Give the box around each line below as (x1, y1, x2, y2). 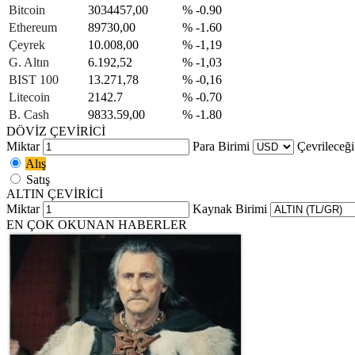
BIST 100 (9, 72, 59, 86)
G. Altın (9, 55, 49, 69)
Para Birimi (193, 139, 250, 153)
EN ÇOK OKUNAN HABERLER (6, 217, 187, 231)
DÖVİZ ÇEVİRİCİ (6, 124, 105, 138)
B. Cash (9, 107, 49, 121)
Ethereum (9, 20, 57, 34)
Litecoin (9, 90, 50, 104)
